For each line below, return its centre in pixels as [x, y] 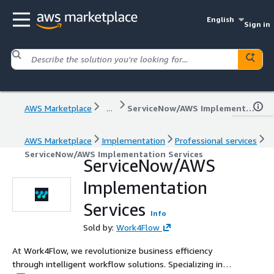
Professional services [216, 140]
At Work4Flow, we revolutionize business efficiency [112, 250]
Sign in [257, 24]
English [221, 19]
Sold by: [100, 227]
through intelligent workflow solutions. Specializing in [117, 264]
